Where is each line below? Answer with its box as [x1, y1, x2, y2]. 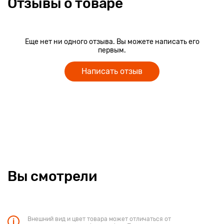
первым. [98, 46, 126, 54]
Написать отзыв [81, 66, 142, 76]
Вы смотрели [7, 168, 97, 184]
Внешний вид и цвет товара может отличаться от [27, 215, 171, 222]
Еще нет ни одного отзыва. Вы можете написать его [24, 37, 199, 46]
